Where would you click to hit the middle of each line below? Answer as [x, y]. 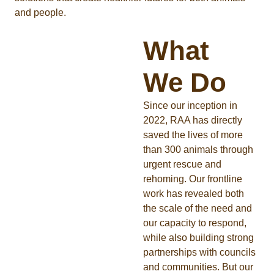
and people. [40, 13]
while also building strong [198, 238]
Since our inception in [190, 106]
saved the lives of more [193, 135]
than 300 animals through [198, 150]
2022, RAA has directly [193, 120]
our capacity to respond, [195, 223]
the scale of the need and [198, 209]
